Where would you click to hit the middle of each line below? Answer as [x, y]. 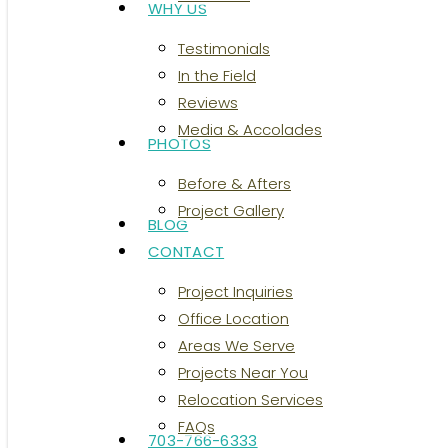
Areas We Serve [236, 345]
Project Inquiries [235, 291]
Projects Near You [243, 372]
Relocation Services [250, 399]
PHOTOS [179, 143]
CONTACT [186, 251]
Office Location [233, 318]
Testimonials [224, 48]
